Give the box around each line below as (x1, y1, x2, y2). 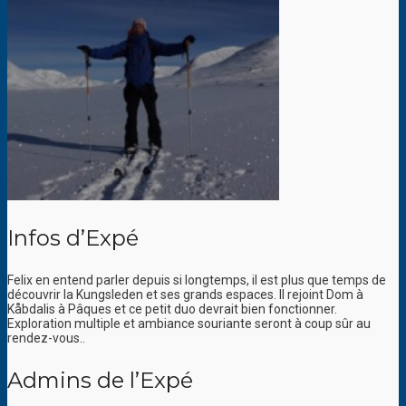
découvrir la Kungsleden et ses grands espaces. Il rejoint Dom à (7, 287, 363, 303)
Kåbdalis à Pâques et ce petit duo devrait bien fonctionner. (7, 302, 337, 317)
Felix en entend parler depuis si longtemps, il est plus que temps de (7, 273, 386, 288)
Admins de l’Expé (7, 367, 193, 394)
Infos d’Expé (7, 225, 139, 252)
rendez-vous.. (7, 331, 85, 346)
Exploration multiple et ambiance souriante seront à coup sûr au (7, 316, 371, 332)
